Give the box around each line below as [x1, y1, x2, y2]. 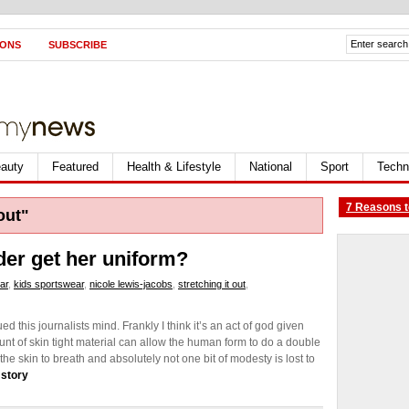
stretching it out [178, 278, 246, 289]
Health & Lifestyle [127, 160, 221, 173]
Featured [52, 160, 99, 173]
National [249, 160, 292, 173]
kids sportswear [14, 278, 84, 289]
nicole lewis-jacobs [89, 278, 173, 289]
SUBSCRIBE [48, 39, 107, 50]
